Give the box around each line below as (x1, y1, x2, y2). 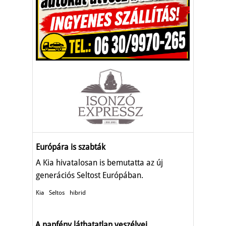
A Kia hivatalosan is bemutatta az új (36, 157, 163, 167)
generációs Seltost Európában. (36, 170, 143, 180)
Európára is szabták (36, 142, 105, 152)
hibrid (70, 189, 86, 196)
